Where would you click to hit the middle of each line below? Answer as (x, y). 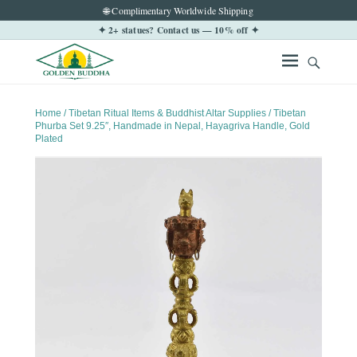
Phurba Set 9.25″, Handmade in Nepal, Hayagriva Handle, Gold (173, 126)
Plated (49, 139)
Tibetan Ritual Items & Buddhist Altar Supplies (167, 114)
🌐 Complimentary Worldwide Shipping (178, 10)
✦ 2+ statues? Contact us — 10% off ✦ (178, 29)
